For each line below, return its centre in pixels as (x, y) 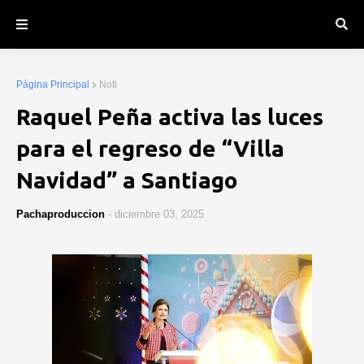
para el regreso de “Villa (150, 148)
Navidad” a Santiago (127, 180)
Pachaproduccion (61, 214)
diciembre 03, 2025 (159, 214)
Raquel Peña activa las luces (170, 117)
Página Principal (53, 84)
